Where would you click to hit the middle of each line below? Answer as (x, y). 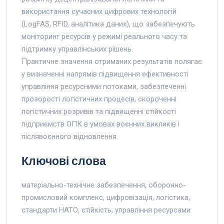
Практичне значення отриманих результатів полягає (112, 61)
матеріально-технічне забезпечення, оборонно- (104, 185)
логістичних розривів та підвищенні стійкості (99, 111)
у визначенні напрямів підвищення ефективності (105, 74)
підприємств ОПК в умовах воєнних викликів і (100, 124)
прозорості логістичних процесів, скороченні (99, 99)
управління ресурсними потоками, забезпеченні (104, 86)
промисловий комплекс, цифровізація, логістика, (106, 197)
